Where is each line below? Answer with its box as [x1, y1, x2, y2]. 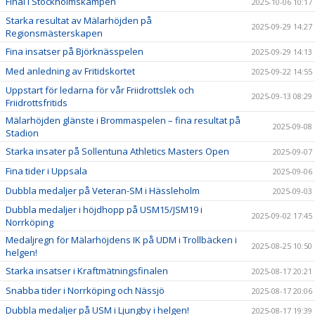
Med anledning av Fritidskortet [6, 65, 135, 78]
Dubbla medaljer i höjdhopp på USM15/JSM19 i [6, 203, 202, 217]
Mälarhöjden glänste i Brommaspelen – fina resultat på [6, 114, 240, 127]
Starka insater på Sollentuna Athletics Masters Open [6, 145, 229, 158]
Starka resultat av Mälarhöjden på [6, 14, 152, 27]
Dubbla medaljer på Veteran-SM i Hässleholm [6, 184, 200, 198]
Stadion [6, 127, 39, 140]
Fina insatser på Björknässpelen [6, 45, 143, 58]
